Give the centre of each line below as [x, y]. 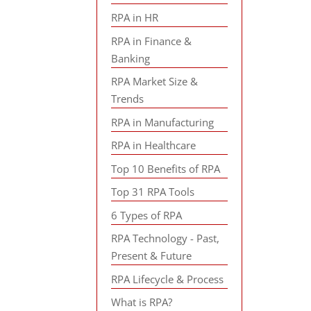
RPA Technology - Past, [166, 238]
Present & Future [152, 255]
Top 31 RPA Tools [153, 192]
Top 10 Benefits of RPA [166, 168]
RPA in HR [135, 17]
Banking [131, 58]
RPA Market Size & [155, 81]
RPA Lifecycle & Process [168, 279]
